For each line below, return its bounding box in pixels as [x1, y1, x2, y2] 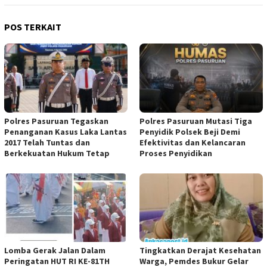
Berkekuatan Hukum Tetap [4, 147, 110, 159]
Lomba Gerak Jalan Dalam [4, 245, 105, 256]
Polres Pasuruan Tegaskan [4, 115, 108, 126]
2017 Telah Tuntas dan [4, 136, 90, 148]
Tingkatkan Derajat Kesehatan [139, 245, 261, 256]
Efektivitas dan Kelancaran [139, 136, 246, 148]
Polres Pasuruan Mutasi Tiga [139, 115, 252, 126]
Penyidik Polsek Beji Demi [139, 126, 240, 137]
